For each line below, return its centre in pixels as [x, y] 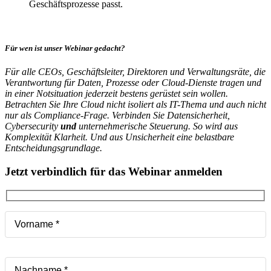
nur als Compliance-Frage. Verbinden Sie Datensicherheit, [117, 116]
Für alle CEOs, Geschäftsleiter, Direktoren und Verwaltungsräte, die [135, 72]
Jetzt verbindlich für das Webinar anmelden [114, 172]
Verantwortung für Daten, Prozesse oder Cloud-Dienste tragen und [133, 83]
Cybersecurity [33, 126]
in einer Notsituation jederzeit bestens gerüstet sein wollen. [116, 94]
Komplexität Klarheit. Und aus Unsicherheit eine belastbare [119, 137]
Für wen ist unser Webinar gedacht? [65, 48]
